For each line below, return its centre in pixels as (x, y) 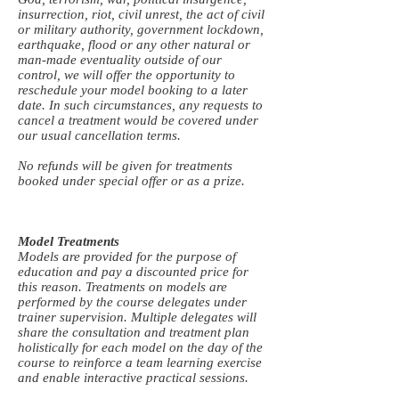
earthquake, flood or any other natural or (134, 45)
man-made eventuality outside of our (120, 60)
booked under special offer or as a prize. (131, 181)
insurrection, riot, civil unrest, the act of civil (141, 14)
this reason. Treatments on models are (122, 287)
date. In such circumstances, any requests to (140, 105)
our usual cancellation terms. (99, 135)
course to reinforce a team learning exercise (140, 362)
